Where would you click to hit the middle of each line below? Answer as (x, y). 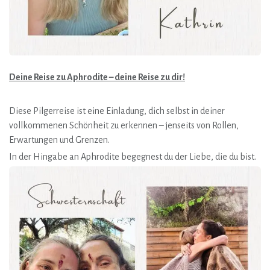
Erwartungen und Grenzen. (59, 140)
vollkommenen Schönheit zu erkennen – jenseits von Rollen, (124, 125)
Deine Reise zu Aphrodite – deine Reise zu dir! (97, 77)
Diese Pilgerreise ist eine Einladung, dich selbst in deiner (117, 111)
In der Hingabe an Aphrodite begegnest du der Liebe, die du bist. (133, 157)
